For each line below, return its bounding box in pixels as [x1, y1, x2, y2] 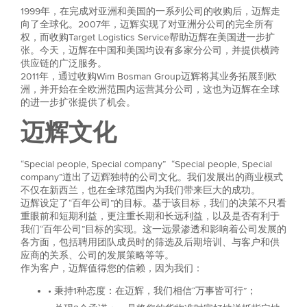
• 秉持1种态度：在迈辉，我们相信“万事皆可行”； [48, 285, 256, 297]
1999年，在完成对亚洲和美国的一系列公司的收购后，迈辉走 [21, 5, 280, 18]
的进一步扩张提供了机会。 [21, 97, 136, 109]
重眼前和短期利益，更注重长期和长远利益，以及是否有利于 [21, 210, 280, 223]
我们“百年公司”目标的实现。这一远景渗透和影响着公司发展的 [21, 223, 286, 236]
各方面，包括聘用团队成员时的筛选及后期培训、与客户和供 [21, 236, 280, 249]
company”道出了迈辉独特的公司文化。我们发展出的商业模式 [21, 171, 283, 184]
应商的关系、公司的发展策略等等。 [21, 249, 174, 262]
